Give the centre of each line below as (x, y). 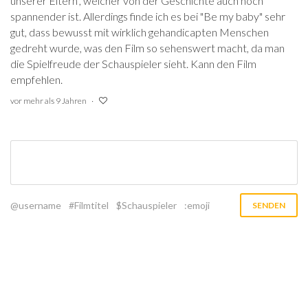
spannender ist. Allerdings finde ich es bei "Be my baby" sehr (148, 16)
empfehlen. (36, 79)
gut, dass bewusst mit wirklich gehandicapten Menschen (140, 32)
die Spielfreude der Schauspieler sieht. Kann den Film (133, 63)
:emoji (197, 205)
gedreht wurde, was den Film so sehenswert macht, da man (147, 47)
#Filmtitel (89, 205)
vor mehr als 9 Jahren (48, 100)
